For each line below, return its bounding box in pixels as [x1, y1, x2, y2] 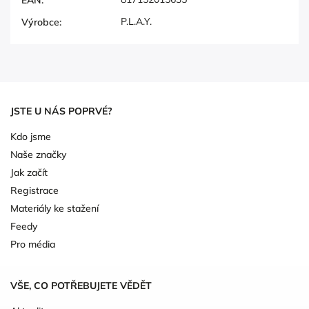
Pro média [10, 237, 55, 250]
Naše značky [10, 148, 66, 161]
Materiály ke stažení [10, 201, 99, 215]
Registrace [10, 183, 59, 197]
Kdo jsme [10, 130, 51, 143]
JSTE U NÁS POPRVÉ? [10, 105, 112, 118]
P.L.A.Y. [121, 14, 152, 28]
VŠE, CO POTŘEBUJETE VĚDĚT [10, 279, 152, 292]
